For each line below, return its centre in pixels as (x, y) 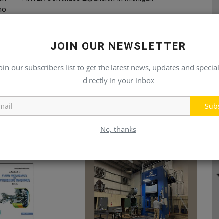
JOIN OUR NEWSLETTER (118, 46)
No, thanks (118, 129)
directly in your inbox (118, 80)
